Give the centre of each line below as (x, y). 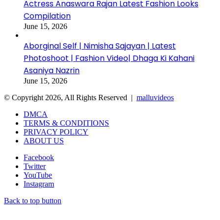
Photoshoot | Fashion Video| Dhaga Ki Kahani (109, 58)
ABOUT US (44, 140)
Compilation (47, 16)
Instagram (39, 184)
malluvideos (155, 97)
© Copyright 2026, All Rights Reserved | (70, 97)
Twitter (35, 166)
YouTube (38, 175)
